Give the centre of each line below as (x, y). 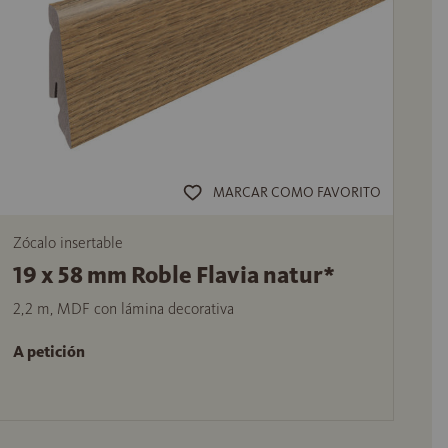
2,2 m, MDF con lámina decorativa (123, 308)
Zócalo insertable (67, 242)
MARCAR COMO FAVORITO (296, 193)
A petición (48, 351)
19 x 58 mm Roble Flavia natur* (173, 274)
